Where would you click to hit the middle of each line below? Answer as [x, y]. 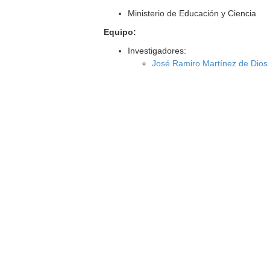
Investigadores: [157, 51]
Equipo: [120, 32]
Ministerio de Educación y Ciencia [192, 13]
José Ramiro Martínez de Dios [210, 63]
